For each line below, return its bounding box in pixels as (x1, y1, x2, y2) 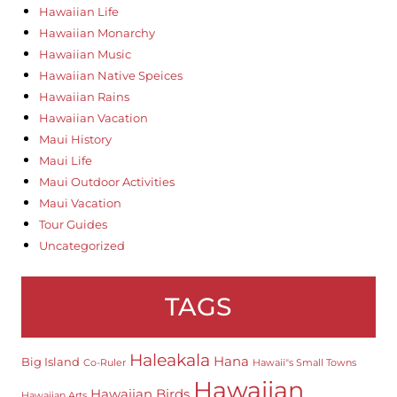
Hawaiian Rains (38, 89, 129, 104)
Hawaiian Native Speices (38, 67, 183, 82)
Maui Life (38, 152, 92, 167)
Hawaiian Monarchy (38, 25, 155, 40)
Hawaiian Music (38, 46, 131, 61)
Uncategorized (38, 237, 125, 253)
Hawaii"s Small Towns (252, 356, 356, 369)
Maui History (38, 131, 112, 146)
